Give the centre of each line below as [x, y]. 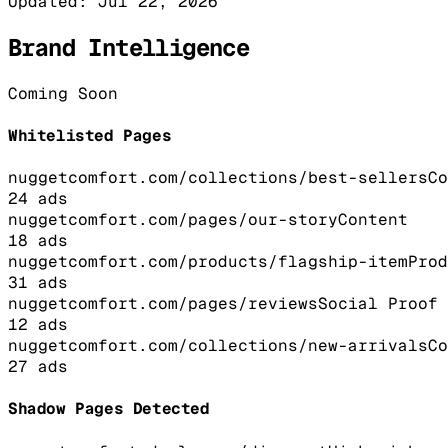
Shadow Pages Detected [109, 409]
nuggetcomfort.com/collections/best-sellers [218, 178]
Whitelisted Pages [90, 135]
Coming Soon [63, 93]
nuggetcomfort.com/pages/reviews [163, 304]
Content [373, 220]
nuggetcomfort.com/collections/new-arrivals [218, 346]
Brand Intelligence [129, 47]
